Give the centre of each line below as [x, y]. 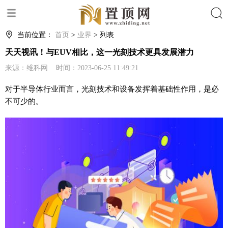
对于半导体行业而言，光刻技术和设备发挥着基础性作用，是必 [112, 89]
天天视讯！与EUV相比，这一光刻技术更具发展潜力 [99, 52]
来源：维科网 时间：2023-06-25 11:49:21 [72, 68]
